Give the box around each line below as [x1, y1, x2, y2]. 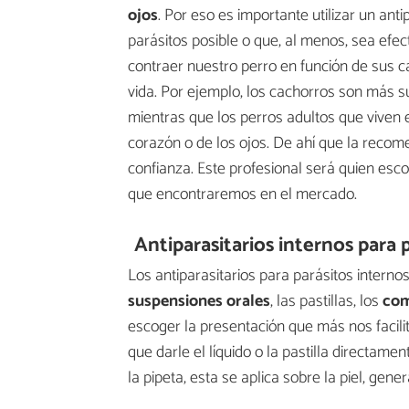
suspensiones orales [128, 287, 270, 315]
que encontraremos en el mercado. [128, 181, 357, 209]
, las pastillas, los [270, 287, 383, 315]
